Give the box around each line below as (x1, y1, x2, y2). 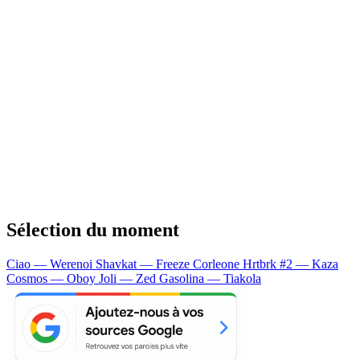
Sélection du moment (6, 219, 179, 240)
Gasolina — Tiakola (159, 271, 261, 285)
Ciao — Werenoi (6, 256, 96, 271)
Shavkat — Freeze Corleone (96, 256, 243, 271)
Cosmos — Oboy (6, 271, 99, 285)
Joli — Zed (99, 271, 159, 285)
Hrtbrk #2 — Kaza (243, 256, 338, 271)
